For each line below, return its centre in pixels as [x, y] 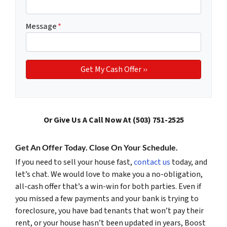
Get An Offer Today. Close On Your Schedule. [97, 147]
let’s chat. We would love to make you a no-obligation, [109, 175]
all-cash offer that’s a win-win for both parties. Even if [108, 187]
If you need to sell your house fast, [74, 162]
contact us [152, 162]
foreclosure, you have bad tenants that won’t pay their [109, 211]
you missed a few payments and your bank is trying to [107, 199]
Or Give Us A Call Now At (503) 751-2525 [113, 120]
